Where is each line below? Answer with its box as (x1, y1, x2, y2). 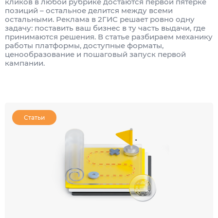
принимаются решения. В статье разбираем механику (5, 32, 213, 41)
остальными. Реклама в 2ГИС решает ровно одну (5, 14, 195, 24)
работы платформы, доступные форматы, (5, 40, 163, 50)
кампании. (5, 58, 45, 68)
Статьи (24, 113, 45, 121)
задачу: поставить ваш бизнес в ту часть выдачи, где (5, 23, 205, 33)
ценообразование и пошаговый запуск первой (5, 49, 186, 59)
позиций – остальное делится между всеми (5, 5, 173, 15)
